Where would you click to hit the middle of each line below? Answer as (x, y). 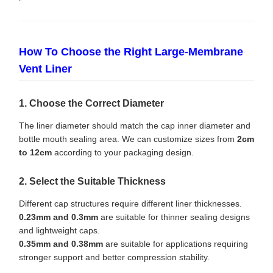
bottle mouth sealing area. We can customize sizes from (128, 139)
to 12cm (35, 153)
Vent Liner (45, 69)
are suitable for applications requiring (175, 243)
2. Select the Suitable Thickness (92, 182)
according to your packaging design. (123, 153)
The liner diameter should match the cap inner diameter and (135, 126)
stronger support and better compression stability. (114, 257)
